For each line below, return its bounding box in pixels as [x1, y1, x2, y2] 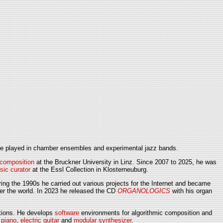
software [55, 209, 79, 217]
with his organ [170, 187, 212, 195]
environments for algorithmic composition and [79, 209, 212, 217]
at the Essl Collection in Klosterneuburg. [30, 166, 148, 174]
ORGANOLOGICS [117, 187, 170, 195]
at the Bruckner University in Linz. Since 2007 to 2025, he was [34, 158, 217, 166]
